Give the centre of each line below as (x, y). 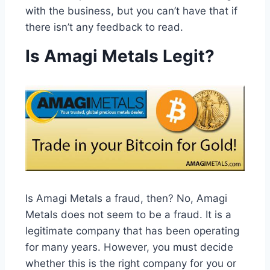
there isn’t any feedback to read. (104, 27)
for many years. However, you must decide (129, 247)
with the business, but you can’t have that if (131, 11)
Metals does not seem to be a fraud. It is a (128, 214)
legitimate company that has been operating (132, 231)
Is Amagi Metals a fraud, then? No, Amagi (126, 198)
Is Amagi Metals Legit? (120, 56)
